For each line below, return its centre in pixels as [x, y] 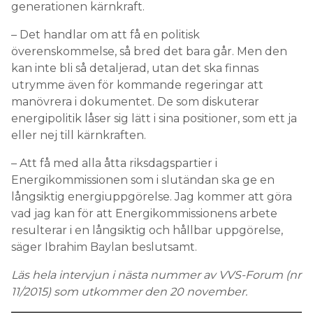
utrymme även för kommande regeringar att [137, 85]
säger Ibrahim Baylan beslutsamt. [104, 247]
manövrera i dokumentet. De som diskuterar [135, 102]
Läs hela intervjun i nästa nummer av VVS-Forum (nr [156, 275]
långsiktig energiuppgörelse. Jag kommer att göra [152, 197]
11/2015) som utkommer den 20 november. [129, 292]
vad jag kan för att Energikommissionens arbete [144, 213]
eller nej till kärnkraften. [79, 135]
